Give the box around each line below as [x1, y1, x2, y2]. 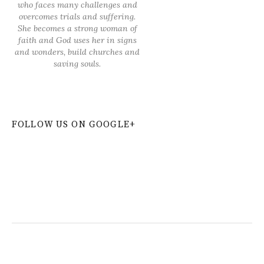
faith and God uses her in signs [18, 35, 137, 46]
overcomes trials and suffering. [19, 11, 136, 22]
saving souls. [54, 58, 101, 70]
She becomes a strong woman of [17, 23, 137, 34]
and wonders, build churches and [15, 47, 140, 58]
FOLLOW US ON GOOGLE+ [12, 118, 136, 130]
